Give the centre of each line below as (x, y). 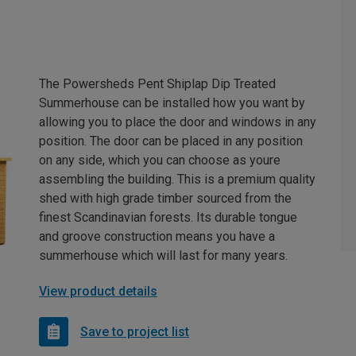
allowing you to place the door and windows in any (178, 122)
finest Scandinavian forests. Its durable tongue (168, 218)
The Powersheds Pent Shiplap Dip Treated (157, 84)
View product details (98, 292)
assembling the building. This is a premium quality (177, 180)
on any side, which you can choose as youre (160, 161)
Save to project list (135, 331)
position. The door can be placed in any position (171, 141)
